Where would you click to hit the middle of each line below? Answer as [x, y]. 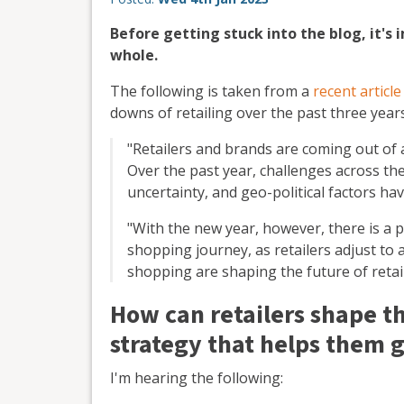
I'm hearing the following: [197, 377]
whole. [134, 55]
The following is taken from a [211, 91]
